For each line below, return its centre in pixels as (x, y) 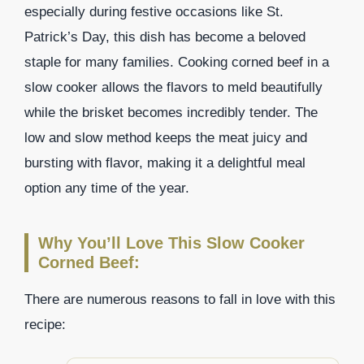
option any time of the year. (107, 188)
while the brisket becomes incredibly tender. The (171, 112)
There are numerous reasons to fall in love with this (180, 299)
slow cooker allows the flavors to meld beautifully (173, 87)
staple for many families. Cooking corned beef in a (177, 62)
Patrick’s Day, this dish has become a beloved (165, 37)
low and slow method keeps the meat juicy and (166, 137)
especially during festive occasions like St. (154, 11)
